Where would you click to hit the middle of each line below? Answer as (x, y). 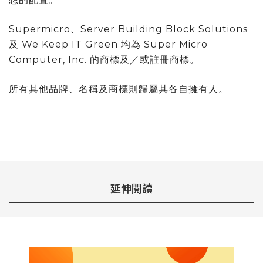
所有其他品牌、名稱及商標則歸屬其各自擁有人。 (119, 89)
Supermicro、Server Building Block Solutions (128, 29)
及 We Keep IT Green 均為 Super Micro (108, 44)
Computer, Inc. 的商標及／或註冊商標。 (104, 59)
